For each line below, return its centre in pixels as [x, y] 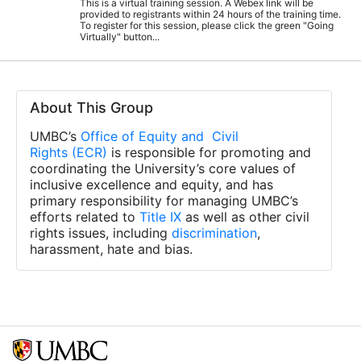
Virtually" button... [120, 37]
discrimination [214, 233]
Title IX [160, 217]
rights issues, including [101, 233]
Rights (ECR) [68, 152]
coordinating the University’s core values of [163, 168]
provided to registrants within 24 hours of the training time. [210, 14]
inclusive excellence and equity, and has [151, 185]
